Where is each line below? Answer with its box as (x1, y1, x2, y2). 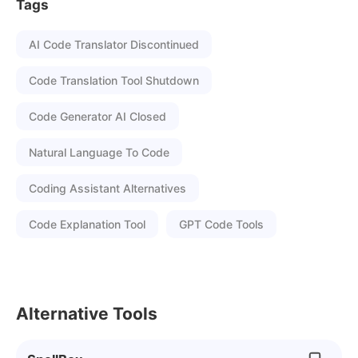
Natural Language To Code (29, 145, 169, 159)
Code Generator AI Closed (29, 109, 166, 123)
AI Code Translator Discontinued (29, 38, 199, 51)
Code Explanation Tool (29, 217, 145, 231)
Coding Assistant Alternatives (29, 181, 186, 195)
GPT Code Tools (179, 217, 264, 231)
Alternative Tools (16, 304, 157, 324)
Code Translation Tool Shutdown (29, 74, 199, 87)
